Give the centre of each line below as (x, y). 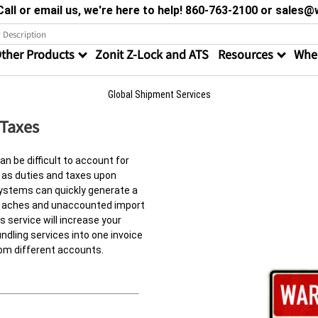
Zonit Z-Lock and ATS (152, 54)
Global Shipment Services (159, 94)
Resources (247, 54)
